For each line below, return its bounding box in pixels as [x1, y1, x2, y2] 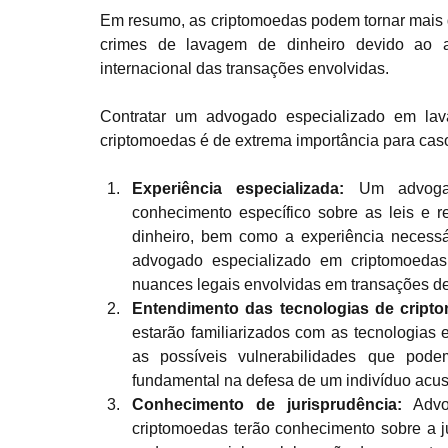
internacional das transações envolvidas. [100, 60, 389, 77]
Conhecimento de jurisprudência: [132, 396, 414, 413]
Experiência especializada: [132, 180, 359, 197]
